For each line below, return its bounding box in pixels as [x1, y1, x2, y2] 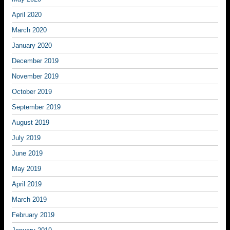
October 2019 [12, 88, 52, 95]
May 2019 [12, 165, 41, 172]
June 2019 [12, 149, 43, 157]
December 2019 [12, 57, 59, 65]
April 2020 [12, 11, 42, 18]
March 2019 [12, 196, 47, 203]
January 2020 [12, 42, 52, 49]
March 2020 [12, 26, 47, 34]
